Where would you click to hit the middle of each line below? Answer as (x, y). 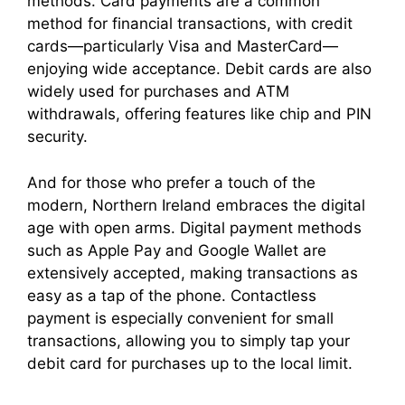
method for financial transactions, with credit (190, 24)
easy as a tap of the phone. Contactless (172, 295)
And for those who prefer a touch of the (171, 182)
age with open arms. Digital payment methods (194, 227)
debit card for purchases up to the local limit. (190, 363)
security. (57, 137)
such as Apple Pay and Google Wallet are (177, 250)
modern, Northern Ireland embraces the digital (196, 205)
